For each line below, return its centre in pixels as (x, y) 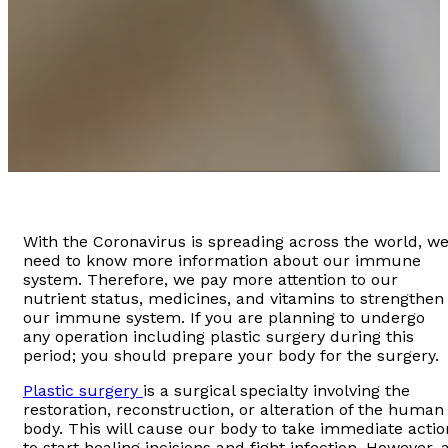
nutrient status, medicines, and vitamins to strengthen (233, 299)
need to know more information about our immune (222, 261)
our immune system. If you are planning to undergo (224, 318)
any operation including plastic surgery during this (218, 337)
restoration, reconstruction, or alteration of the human (233, 410)
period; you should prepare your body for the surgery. (231, 356)
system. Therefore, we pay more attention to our (210, 280)
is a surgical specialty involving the (276, 391)
